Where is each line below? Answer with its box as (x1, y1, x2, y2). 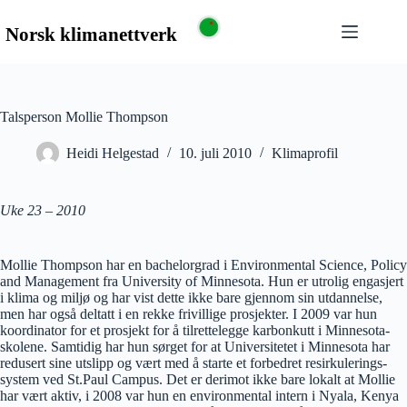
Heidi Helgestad (66, 145, 159, 162)
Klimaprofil (272, 145, 338, 162)
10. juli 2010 (179, 145, 252, 162)
